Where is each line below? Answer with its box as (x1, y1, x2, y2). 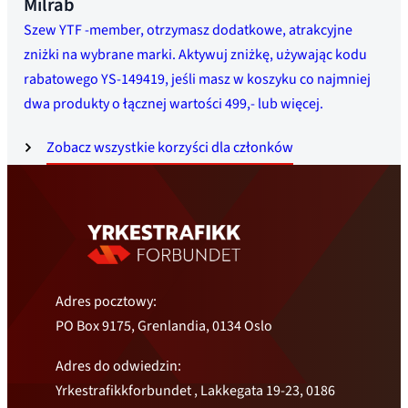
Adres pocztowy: (56, 291, 158, 312)
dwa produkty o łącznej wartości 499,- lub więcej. (24, 93, 324, 114)
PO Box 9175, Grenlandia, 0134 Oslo (56, 316, 273, 337)
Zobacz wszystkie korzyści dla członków (46, 136, 294, 158)
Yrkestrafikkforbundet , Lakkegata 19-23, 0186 (56, 380, 336, 401)
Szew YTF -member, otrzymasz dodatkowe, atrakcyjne (24, 19, 353, 40)
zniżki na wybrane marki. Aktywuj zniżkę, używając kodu (24, 44, 368, 65)
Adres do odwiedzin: (56, 355, 182, 376)
